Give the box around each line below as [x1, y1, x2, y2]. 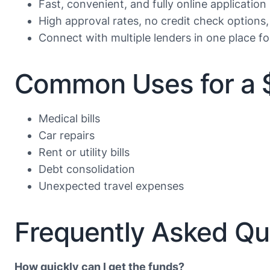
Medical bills [39, 112, 100, 125]
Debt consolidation [39, 163, 135, 176]
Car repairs [39, 129, 95, 142]
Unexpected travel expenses [39, 180, 184, 193]
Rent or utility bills [39, 146, 130, 159]
